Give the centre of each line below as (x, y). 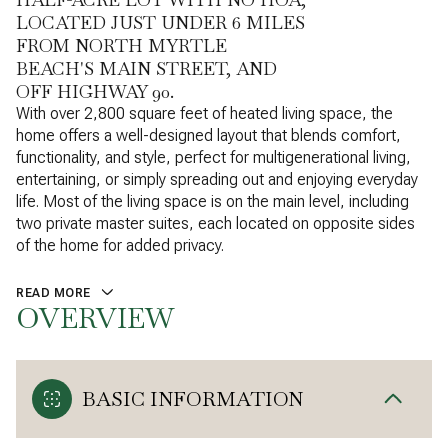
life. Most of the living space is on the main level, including (212, 201)
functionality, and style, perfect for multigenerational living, (213, 157)
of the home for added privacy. (120, 245)
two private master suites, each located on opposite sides (215, 223)
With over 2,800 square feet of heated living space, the (204, 113)
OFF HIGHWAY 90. (95, 91)
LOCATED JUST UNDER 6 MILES (160, 22)
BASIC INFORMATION (192, 398)
